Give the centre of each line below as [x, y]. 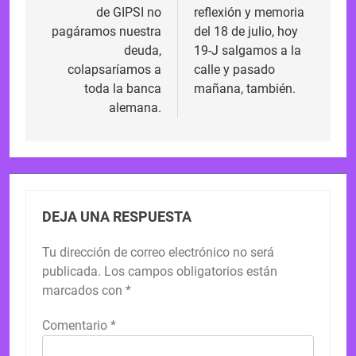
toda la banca [123, 88]
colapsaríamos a [114, 69]
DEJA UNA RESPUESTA [117, 217]
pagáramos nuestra [106, 31]
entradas [78, 25]
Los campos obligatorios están [191, 271]
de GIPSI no [129, 12]
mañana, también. [245, 88]
